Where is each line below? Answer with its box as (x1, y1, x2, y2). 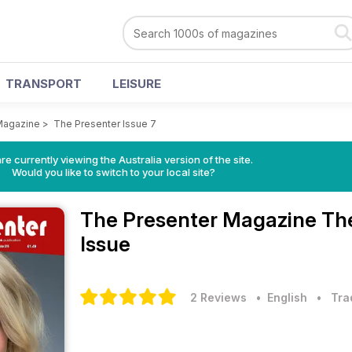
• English (250, 291, 307, 304)
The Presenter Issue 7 (53, 118, 156, 130)
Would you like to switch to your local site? (11, 166, 215, 178)
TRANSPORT (5, 76, 82, 91)
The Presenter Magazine (80, 207, 321, 232)
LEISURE (112, 76, 161, 91)
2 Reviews (190, 291, 247, 304)
